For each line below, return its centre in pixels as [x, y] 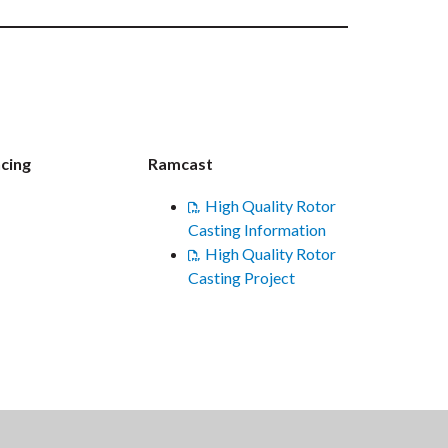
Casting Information [257, 230]
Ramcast [180, 164]
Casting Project [241, 278]
